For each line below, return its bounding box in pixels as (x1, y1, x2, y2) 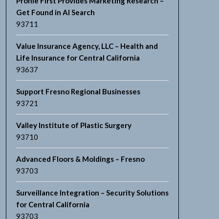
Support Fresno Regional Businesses (16, 87, 140, 96)
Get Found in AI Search (16, 8, 95, 17)
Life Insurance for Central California (16, 53, 140, 62)
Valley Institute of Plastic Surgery (16, 121, 131, 130)
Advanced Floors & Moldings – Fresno (16, 154, 145, 163)
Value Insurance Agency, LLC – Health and (16, 42, 158, 50)
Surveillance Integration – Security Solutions (16, 188, 169, 197)
